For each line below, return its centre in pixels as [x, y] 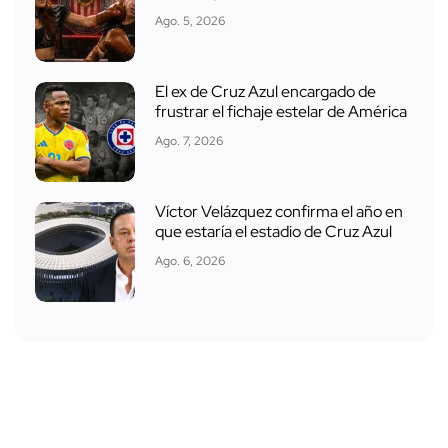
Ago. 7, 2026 [189, 141]
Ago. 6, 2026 [190, 261]
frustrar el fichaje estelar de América [281, 112]
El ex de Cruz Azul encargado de [265, 92]
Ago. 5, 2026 [190, 21]
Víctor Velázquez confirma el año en [279, 212]
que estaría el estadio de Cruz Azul [273, 232]
